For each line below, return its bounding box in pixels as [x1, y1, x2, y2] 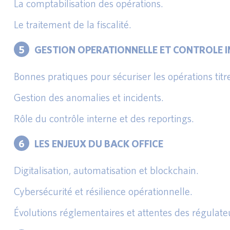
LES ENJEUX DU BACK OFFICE [34, 137, 163, 149]
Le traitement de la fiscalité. [14, 18, 131, 30]
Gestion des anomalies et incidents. [14, 91, 164, 103]
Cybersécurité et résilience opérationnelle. [14, 185, 193, 197]
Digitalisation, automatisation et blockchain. [14, 164, 199, 176]
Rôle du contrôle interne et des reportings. [14, 112, 194, 124]
